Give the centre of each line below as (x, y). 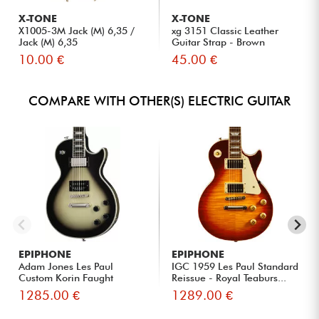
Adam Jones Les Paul (66, 266)
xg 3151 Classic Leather (225, 30)
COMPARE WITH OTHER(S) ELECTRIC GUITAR (159, 100)
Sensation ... (47, 289)
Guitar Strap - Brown (219, 42)
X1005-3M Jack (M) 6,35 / (77, 30)
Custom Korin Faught (66, 277)
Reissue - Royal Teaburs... (229, 277)
